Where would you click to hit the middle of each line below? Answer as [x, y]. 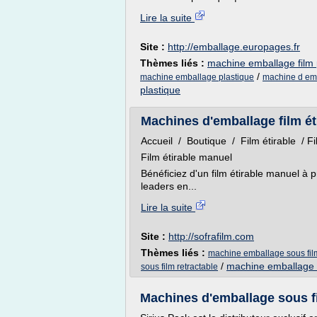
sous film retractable [179, 267]
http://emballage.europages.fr [234, 47]
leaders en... [169, 186]
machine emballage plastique [197, 77]
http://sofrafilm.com [211, 236]
